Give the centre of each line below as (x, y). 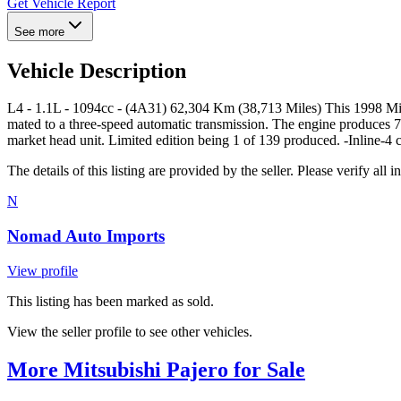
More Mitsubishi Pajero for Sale (156, 369)
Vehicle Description (97, 70)
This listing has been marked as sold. (111, 301)
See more (39, 31)
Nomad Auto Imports (86, 236)
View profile (43, 270)
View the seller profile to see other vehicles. (130, 331)
